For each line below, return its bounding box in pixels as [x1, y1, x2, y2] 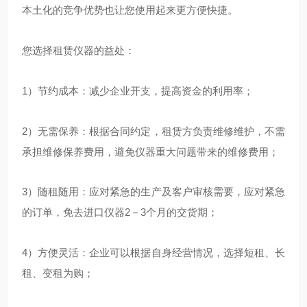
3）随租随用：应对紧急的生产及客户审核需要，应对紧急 [22, 186, 285, 198]
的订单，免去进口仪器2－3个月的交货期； [22, 206, 218, 219]
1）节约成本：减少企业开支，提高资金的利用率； [22, 84, 254, 97]
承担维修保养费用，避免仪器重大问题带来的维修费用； [22, 145, 279, 158]
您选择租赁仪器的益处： [22, 45, 135, 57]
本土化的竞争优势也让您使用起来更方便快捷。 [22, 4, 238, 16]
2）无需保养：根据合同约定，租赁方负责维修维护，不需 [22, 125, 285, 137]
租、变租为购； [22, 267, 94, 280]
